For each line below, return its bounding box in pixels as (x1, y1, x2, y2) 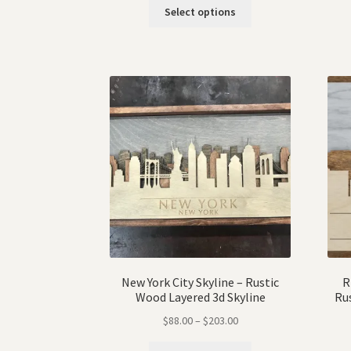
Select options (165, 5, 237, 20)
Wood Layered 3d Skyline (135, 289, 266, 306)
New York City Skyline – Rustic (121, 274, 280, 291)
